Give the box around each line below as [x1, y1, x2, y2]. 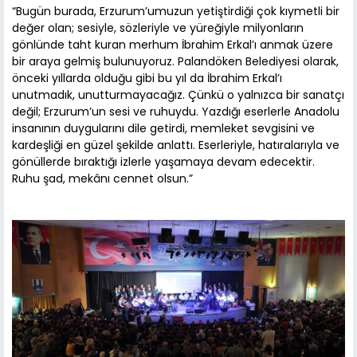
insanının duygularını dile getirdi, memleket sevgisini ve [12, 120, 315, 136]
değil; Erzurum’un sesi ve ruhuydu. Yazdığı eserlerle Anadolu [12, 103, 339, 120]
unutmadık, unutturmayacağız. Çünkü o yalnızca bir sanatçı [12, 86, 344, 103]
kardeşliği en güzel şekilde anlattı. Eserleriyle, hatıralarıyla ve [12, 136, 339, 153]
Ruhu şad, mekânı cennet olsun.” [12, 170, 193, 186]
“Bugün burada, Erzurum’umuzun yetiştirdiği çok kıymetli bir [12, 2, 339, 19]
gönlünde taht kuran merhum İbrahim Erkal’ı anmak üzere [12, 36, 333, 53]
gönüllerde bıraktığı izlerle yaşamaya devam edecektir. [12, 153, 315, 170]
